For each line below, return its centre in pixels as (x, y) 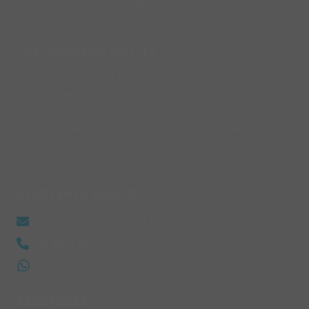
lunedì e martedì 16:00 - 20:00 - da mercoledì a (136, 128)
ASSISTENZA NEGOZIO (82, 194)
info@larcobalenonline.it (93, 222)
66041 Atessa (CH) (63, 95)
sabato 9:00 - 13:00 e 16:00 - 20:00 (103, 144)
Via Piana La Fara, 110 (72, 78)
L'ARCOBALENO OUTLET (87, 53)
